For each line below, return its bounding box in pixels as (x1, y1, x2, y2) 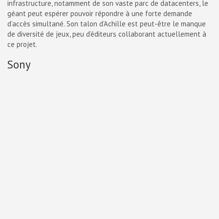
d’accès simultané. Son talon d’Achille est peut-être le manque (7, 19, 206, 28)
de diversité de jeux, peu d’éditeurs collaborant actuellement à (7, 29, 206, 39)
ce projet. (7, 40, 37, 49)
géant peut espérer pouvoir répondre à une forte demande (7, 9, 192, 18)
